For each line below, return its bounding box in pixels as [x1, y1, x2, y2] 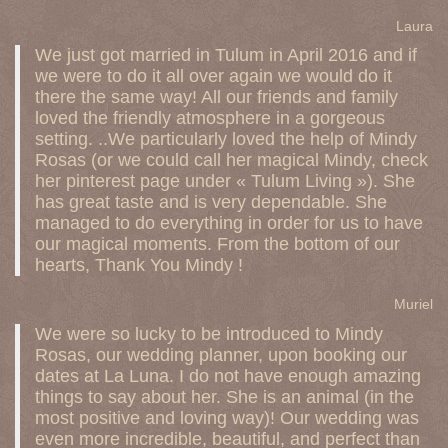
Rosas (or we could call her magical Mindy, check [35, 150, 428, 170]
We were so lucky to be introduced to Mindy [35, 323, 383, 344]
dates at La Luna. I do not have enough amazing [35, 365, 421, 386]
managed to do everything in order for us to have [35, 213, 423, 233]
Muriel [394, 296, 433, 312]
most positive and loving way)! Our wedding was [35, 407, 419, 428]
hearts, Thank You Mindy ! [35, 255, 243, 275]
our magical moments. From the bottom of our [35, 234, 400, 254]
